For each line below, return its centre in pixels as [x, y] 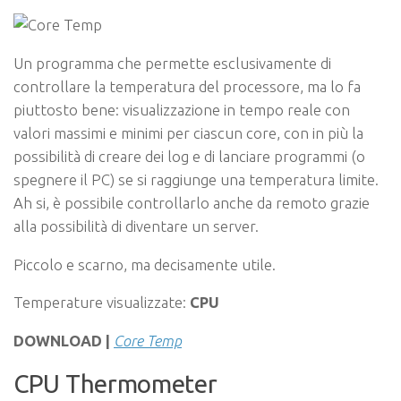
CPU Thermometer [115, 383]
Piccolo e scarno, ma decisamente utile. [145, 264]
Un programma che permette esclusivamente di [172, 63]
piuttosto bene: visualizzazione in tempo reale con [182, 109]
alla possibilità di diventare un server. [136, 226]
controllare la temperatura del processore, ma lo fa [187, 86]
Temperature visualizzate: [102, 303]
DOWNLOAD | [62, 340]
